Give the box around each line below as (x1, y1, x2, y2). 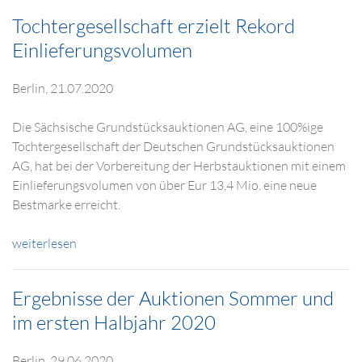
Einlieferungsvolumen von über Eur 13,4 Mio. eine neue (12, 177, 317, 193)
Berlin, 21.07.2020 (12, 80, 113, 96)
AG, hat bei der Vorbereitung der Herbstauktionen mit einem (12, 158, 346, 174)
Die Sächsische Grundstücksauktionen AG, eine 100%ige (12, 119, 323, 135)
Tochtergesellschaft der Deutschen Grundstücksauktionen (12, 138, 335, 154)
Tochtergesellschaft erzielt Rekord (12, 14, 295, 38)
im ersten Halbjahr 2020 (12, 310, 216, 335)
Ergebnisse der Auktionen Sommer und (12, 286, 334, 310)
